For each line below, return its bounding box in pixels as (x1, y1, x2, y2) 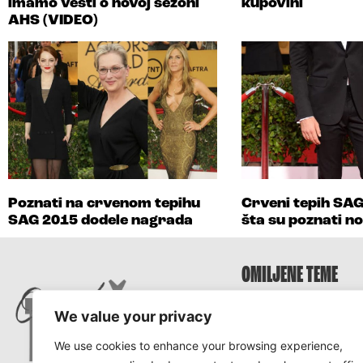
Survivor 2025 (241, 327, 327, 340)
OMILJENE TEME (241, 263, 338, 288)
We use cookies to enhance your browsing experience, (54, 339, 343, 352)
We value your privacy (54, 308, 212, 325)
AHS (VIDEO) (8, 12, 98, 28)
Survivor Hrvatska (241, 348, 353, 361)
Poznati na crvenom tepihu (8, 195, 200, 211)
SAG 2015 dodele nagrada (8, 212, 193, 228)
